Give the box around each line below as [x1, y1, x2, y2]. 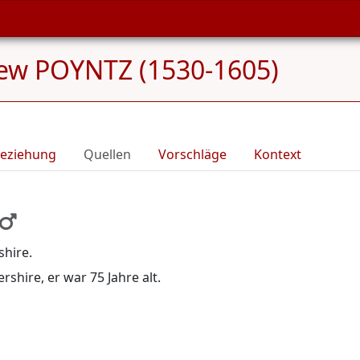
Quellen [84, 145, 131, 163]
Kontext [254, 145, 301, 163]
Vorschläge [158, 145, 227, 163]
